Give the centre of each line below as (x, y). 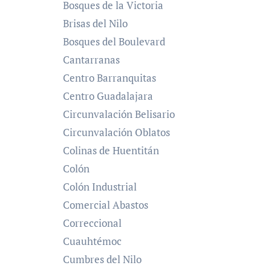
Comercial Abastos (106, 204)
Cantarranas (91, 59)
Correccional (92, 223)
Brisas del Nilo (95, 23)
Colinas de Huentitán (111, 150)
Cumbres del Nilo (102, 259)
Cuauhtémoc (92, 241)
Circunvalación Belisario (119, 114)
